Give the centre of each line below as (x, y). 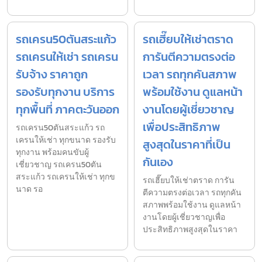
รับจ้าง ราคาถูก (52, 75)
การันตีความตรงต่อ (189, 57)
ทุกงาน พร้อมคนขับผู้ (52, 153)
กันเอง (158, 162)
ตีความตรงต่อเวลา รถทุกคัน (192, 193)
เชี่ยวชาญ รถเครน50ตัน (59, 165)
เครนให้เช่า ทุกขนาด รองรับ (66, 140)
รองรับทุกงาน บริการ (65, 92)
